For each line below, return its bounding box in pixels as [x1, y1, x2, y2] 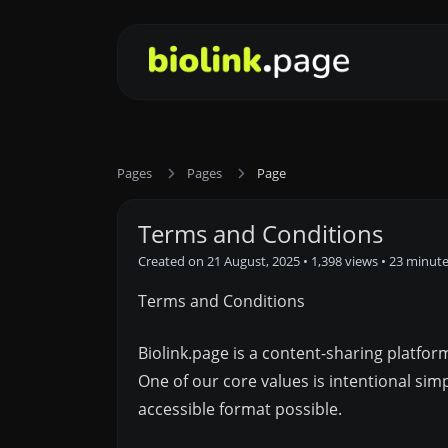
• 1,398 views [303, 252, 378, 270]
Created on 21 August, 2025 [138, 252, 300, 270]
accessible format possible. [138, 398, 342, 420]
